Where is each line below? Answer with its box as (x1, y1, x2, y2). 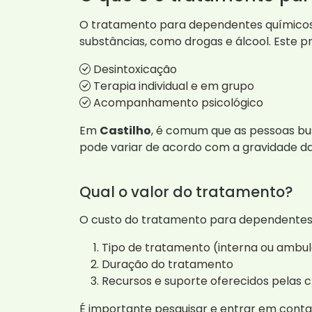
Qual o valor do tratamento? (79, 181, 292, 202)
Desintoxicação (91, 61, 177, 77)
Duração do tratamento (102, 256, 233, 272)
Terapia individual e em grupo (91, 77, 254, 94)
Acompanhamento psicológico (91, 94, 263, 111)
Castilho (100, 122, 151, 139)
